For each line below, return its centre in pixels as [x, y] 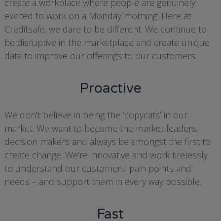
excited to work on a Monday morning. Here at [97, 16]
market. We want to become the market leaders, [101, 128]
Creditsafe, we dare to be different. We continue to [105, 29]
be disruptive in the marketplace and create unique [107, 42]
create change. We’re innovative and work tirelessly [106, 155]
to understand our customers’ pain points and [98, 168]
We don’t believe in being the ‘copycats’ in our [96, 115]
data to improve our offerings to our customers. [100, 56]
